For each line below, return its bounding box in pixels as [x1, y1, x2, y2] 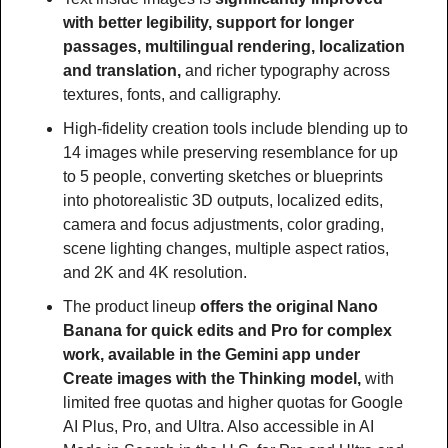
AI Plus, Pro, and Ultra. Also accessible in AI [63, 418, 374, 436]
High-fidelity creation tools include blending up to [63, 120, 408, 138]
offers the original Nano [200, 298, 378, 316]
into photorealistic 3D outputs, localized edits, [63, 192, 383, 210]
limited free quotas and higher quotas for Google [63, 394, 403, 412]
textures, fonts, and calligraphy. [63, 86, 281, 104]
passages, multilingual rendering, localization [63, 38, 405, 56]
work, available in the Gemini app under [63, 346, 360, 364]
